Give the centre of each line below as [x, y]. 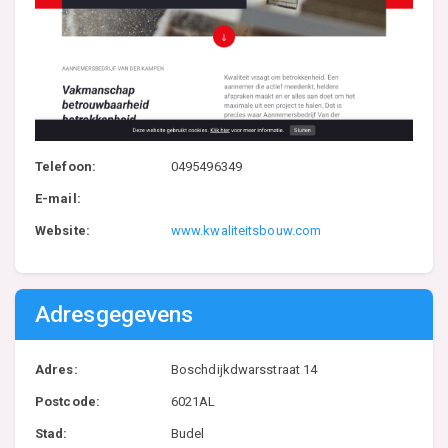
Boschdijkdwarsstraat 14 [244, 369]
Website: [62, 230]
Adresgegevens [114, 314]
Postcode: [67, 401]
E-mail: [58, 198]
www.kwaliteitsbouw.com [246, 230]
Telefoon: [65, 166]
